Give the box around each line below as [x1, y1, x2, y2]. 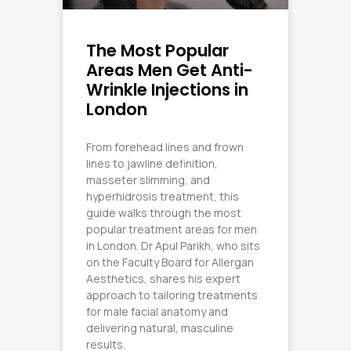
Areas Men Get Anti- [86, 58, 253, 81]
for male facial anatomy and [86, 303, 228, 319]
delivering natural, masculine [86, 320, 233, 335]
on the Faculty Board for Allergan [86, 254, 254, 270]
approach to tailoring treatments [86, 287, 258, 302]
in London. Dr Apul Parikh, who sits [86, 237, 260, 253]
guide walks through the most [86, 204, 241, 220]
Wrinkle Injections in [86, 78, 248, 101]
